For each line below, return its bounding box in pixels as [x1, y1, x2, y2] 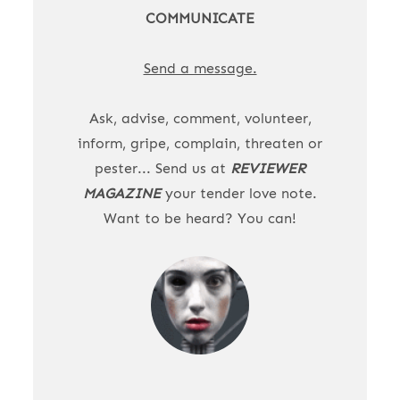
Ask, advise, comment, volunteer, [88, 110, 312, 128]
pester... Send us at [95, 160, 230, 178]
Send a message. [143, 60, 257, 78]
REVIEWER [230, 160, 305, 178]
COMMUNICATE [146, 10, 254, 28]
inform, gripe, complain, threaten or [78, 135, 322, 153]
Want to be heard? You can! [104, 210, 296, 228]
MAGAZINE [83, 185, 161, 203]
